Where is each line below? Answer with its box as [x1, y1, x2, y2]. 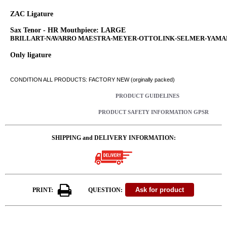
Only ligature [10, 51, 51, 59]
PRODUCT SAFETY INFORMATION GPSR [98, 109, 209, 115]
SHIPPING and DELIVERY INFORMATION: [51, 134, 176, 141]
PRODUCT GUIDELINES [115, 93, 179, 99]
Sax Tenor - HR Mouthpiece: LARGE [10, 26, 126, 34]
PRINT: [32, 186, 53, 194]
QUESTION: [88, 186, 123, 194]
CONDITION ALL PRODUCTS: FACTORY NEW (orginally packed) [10, 76, 175, 83]
